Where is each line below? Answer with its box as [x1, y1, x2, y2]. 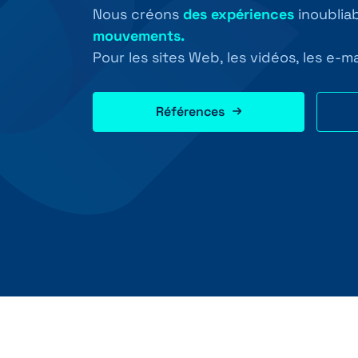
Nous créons [92, 4, 183, 23]
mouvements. [92, 26, 185, 45]
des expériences [182, 4, 294, 23]
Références [155, 102, 225, 120]
